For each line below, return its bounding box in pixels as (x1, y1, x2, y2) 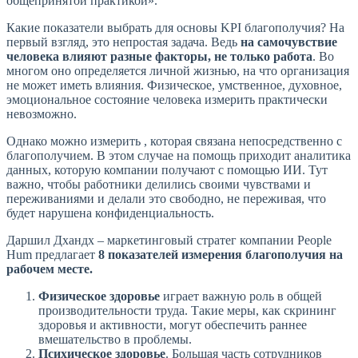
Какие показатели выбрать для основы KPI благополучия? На (6, 21, 344, 35)
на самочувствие (241, 35, 337, 50)
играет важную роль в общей (160, 289, 322, 304)
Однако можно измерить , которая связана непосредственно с (6, 134, 342, 149)
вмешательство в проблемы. (38, 332, 192, 347)
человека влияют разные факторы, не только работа (6, 50, 312, 64)
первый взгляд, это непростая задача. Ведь (6, 35, 241, 50)
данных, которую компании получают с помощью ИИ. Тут (6, 163, 328, 177)
